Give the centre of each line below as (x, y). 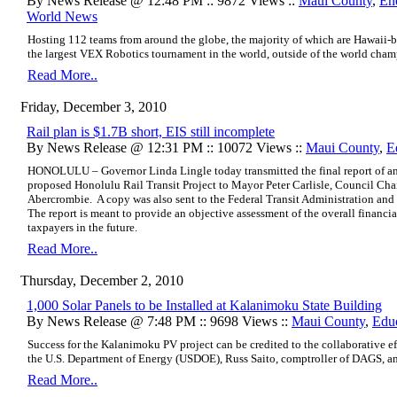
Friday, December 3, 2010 (93, 106)
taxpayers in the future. (84, 227)
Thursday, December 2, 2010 (102, 280)
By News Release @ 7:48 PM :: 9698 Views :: (159, 321)
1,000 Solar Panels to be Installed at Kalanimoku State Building (204, 305)
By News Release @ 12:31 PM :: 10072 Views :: (166, 147)
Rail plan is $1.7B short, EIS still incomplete (151, 131)
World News (62, 16)
